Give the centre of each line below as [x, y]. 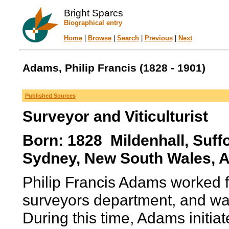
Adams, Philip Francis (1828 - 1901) [114, 68]
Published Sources [50, 96]
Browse [99, 38]
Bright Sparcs [93, 13]
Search [128, 38]
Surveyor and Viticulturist [115, 116]
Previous [158, 38]
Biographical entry [93, 23]
